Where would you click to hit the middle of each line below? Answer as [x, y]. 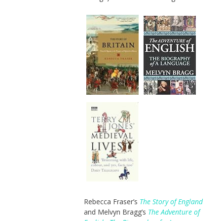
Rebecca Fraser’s [111, 202]
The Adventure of [174, 212]
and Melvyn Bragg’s [116, 212]
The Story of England [171, 202]
